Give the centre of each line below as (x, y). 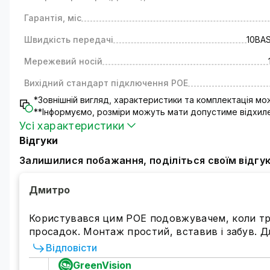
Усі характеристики (72, 125)
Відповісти (71, 248)
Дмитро (49, 190)
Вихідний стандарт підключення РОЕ (106, 83)
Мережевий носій (63, 61)
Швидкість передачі (69, 39)
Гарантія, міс (53, 18)
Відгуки (39, 140)
